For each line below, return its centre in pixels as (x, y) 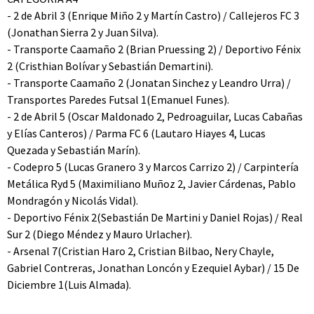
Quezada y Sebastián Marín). (74, 150)
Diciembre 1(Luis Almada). (69, 285)
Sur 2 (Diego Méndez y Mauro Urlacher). (100, 234)
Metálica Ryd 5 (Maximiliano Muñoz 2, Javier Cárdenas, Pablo (151, 184)
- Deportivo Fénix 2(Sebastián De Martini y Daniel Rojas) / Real (155, 217)
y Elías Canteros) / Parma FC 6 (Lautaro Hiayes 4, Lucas (136, 133)
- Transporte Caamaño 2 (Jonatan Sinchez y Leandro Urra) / (149, 83)
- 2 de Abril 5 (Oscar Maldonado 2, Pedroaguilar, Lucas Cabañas (155, 116)
